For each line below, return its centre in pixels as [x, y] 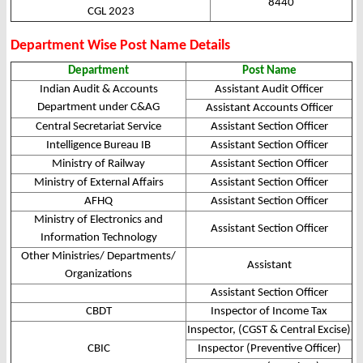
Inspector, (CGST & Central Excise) [269, 331]
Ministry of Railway [98, 164]
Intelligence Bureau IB [98, 146]
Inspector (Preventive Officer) [269, 349]
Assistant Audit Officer [269, 90]
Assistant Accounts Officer [269, 109]
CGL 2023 [111, 12]
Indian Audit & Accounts [98, 90]
